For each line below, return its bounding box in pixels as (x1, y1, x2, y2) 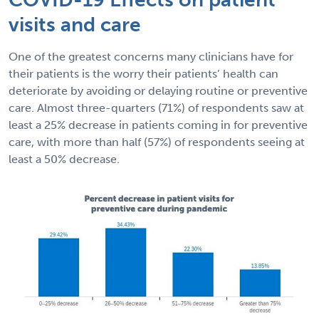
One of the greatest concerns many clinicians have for (9, 49, 293, 63)
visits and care (9, 12, 141, 36)
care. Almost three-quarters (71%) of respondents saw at (9, 100, 304, 115)
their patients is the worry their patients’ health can (9, 66, 278, 80)
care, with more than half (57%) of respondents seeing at (9, 135, 305, 149)
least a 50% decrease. (9, 152, 120, 166)
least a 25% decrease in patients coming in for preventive (9, 117, 308, 132)
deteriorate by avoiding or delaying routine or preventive (9, 83, 308, 98)
